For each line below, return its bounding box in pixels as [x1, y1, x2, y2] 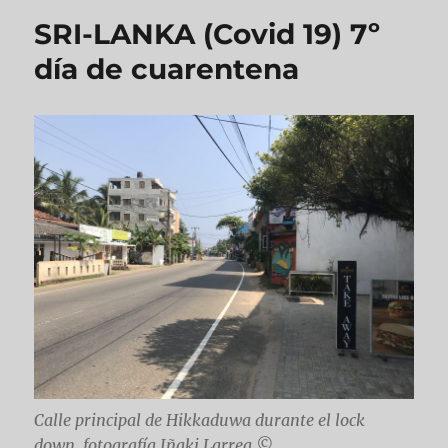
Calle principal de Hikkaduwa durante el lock [34, 409, 366, 430]
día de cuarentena [34, 51, 300, 86]
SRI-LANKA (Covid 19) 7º [34, 16, 381, 51]
